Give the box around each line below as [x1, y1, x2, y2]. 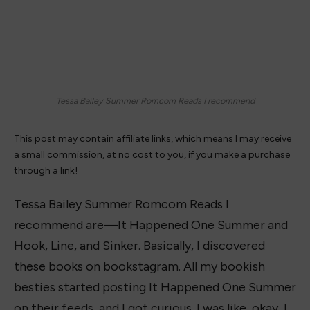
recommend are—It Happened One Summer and [14, 217, 288, 232]
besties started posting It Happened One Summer [14, 279, 296, 295]
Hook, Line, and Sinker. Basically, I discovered [14, 237, 265, 253]
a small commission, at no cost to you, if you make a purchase [14, 149, 290, 161]
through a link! [14, 165, 77, 177]
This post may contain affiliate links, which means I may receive [14, 133, 291, 145]
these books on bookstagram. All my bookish [14, 258, 265, 274]
